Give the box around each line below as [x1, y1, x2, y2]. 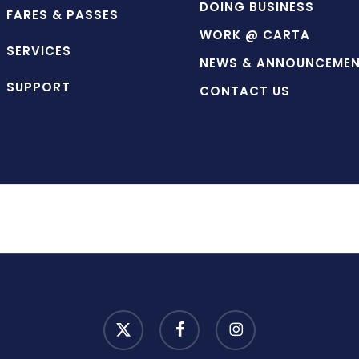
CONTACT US [200, 83, 290, 100]
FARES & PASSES [6, 6, 119, 24]
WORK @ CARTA [200, 26, 310, 44]
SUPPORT [6, 79, 71, 96]
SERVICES [6, 42, 71, 60]
